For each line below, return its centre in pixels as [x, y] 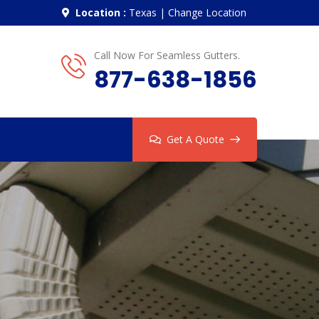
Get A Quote [195, 140]
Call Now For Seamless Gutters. [167, 55]
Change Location [207, 13]
